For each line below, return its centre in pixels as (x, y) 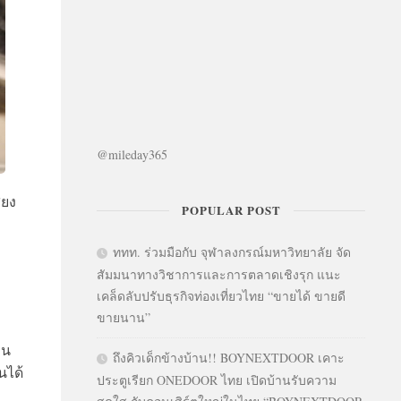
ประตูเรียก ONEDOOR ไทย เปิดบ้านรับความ (217, 380)
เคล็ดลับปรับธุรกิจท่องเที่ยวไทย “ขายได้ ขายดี (221, 296)
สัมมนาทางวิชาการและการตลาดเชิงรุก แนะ (219, 274)
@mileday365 (132, 154)
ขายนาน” (124, 317)
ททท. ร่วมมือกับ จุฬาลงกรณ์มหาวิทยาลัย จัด (232, 252)
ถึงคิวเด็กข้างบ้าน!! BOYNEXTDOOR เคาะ (229, 358)
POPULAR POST (231, 210)
